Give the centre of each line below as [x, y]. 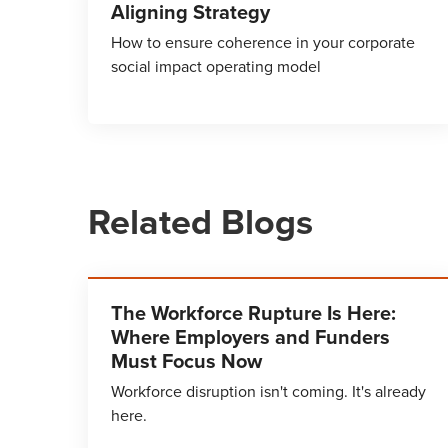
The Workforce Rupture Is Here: [253, 313]
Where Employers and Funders [250, 337]
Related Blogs [200, 221]
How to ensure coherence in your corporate [263, 42]
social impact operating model [216, 66]
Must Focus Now [186, 361]
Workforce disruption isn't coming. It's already [268, 391]
